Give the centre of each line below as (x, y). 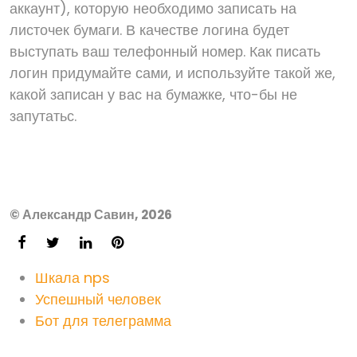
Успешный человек (98, 299)
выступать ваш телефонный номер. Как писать (165, 51)
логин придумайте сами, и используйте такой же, (173, 73)
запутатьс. (43, 116)
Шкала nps (73, 278)
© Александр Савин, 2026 (91, 215)
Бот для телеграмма (103, 321)
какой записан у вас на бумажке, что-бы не (153, 94)
